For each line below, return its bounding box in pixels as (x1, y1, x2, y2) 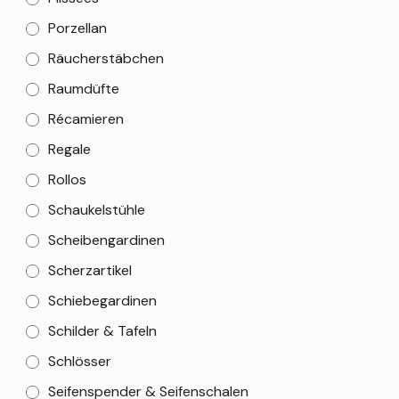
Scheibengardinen (48, 231, 165, 249)
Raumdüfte (48, 79, 119, 98)
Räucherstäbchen (48, 49, 164, 68)
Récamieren (48, 110, 124, 128)
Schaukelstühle (48, 200, 145, 219)
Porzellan (48, 19, 107, 37)
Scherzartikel (48, 261, 132, 280)
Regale (48, 140, 91, 159)
